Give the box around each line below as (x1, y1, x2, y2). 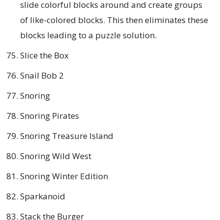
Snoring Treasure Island (20, 130, 113, 141)
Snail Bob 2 (20, 69, 64, 81)
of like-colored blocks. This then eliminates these (20, 14, 208, 26)
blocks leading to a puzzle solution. (20, 29, 157, 41)
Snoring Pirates (20, 110, 79, 121)
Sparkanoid (20, 190, 65, 202)
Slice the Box (20, 49, 69, 61)
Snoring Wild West (20, 150, 91, 162)
